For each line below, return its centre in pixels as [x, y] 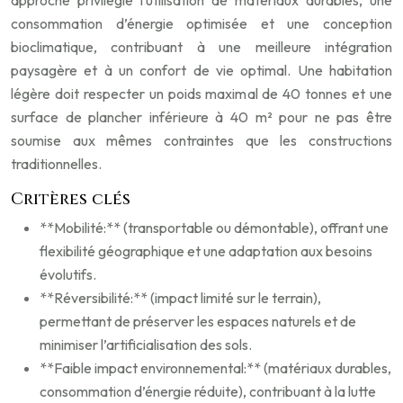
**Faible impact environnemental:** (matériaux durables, [215, 368]
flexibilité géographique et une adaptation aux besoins [206, 251]
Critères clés [71, 200]
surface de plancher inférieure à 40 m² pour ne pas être [201, 117]
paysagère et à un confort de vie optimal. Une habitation [201, 71]
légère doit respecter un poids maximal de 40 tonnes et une [201, 94]
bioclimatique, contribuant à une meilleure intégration [201, 47]
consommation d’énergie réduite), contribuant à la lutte [208, 392]
